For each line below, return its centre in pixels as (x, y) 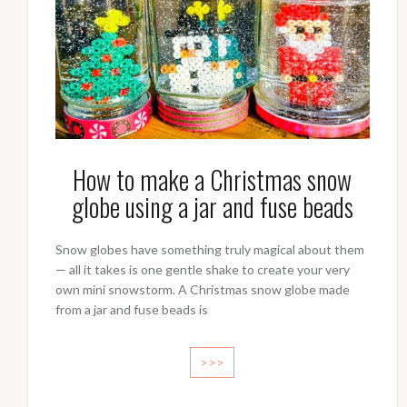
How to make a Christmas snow (213, 180)
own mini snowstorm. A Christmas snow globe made (203, 290)
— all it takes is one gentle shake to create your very (203, 270)
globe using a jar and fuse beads (212, 207)
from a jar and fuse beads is (132, 310)
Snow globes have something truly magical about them (210, 250)
